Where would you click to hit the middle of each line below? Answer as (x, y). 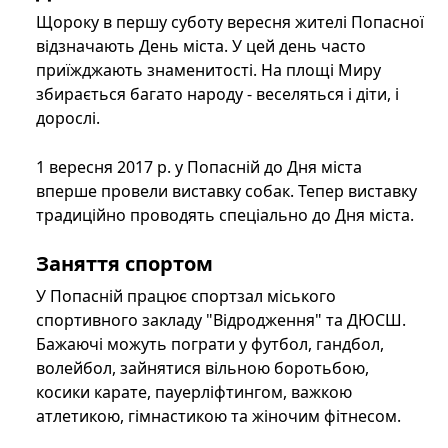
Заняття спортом (124, 264)
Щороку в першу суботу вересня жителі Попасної (230, 22)
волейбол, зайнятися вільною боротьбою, (202, 368)
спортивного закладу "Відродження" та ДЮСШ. (221, 320)
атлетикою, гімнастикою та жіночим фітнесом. (218, 416)
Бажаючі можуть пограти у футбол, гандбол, (210, 344)
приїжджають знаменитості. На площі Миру (208, 70)
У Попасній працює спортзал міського (186, 296)
